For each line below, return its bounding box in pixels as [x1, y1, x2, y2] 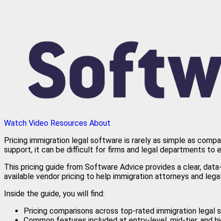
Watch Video [4, 118, 48, 128]
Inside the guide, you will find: [4, 188, 105, 198]
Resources [50, 118, 87, 128]
